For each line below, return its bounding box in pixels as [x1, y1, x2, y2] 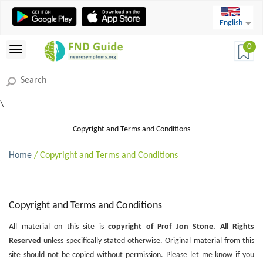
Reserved [9, 236, 44, 245]
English [219, 19, 242, 28]
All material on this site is [9, 222, 104, 231]
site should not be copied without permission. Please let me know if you [9, 250, 254, 259]
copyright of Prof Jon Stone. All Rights [103, 222, 254, 231]
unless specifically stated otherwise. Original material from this [43, 236, 254, 245]
